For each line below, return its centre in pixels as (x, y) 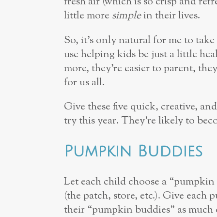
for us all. (84, 82)
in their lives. (170, 16)
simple (126, 16)
